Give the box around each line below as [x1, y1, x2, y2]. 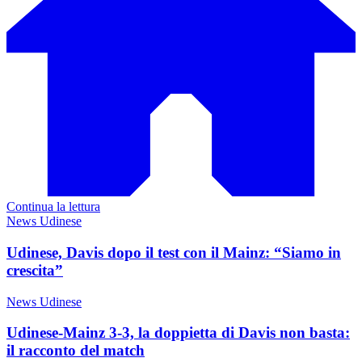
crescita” [6, 261, 63, 279]
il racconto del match [6, 342, 145, 360]
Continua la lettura [6, 200, 100, 214]
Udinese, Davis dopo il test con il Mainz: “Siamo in [6, 243, 341, 261]
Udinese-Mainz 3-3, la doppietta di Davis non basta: [6, 324, 350, 342]
